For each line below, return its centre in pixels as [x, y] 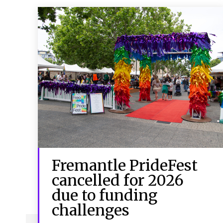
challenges [91, 210]
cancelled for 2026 [118, 180]
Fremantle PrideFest [125, 165]
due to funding [105, 195]
